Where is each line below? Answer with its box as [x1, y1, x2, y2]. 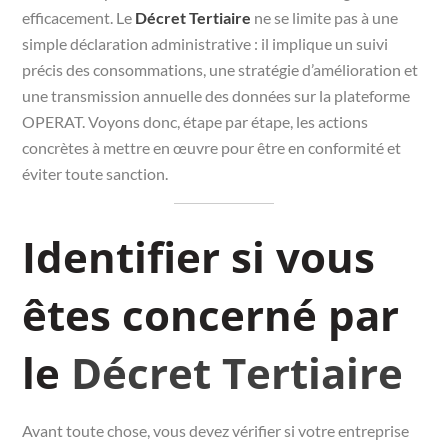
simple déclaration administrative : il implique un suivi [22, 33, 389, 53]
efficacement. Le [22, 7, 136, 27]
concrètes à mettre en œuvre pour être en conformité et [22, 137, 402, 157]
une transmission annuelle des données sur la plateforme [22, 85, 411, 105]
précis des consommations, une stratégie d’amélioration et [22, 59, 419, 79]
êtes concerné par [22, 285, 400, 343]
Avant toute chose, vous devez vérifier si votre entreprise [22, 420, 410, 440]
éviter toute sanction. [22, 163, 169, 183]
